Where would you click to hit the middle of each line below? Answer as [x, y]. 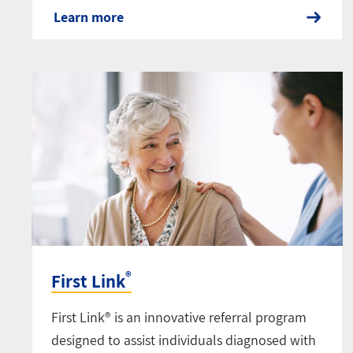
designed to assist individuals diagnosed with [184, 340]
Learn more [89, 17]
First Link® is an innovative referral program [179, 317]
